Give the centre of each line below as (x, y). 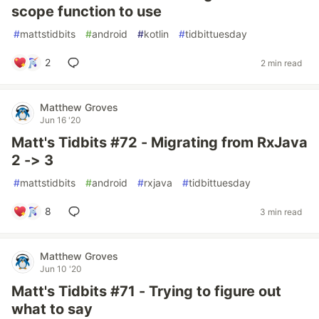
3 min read (281, 211)
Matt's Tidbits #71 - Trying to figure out (146, 291)
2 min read (281, 63)
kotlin (156, 34)
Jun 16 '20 (61, 120)
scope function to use (87, 11)
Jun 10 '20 (61, 269)
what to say (52, 309)
